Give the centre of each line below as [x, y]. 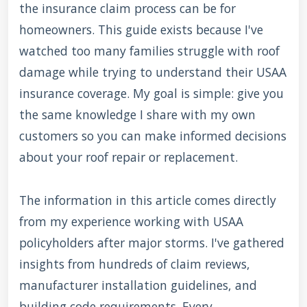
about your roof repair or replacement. [128, 157]
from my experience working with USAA [131, 221]
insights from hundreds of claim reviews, [135, 264]
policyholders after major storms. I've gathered [152, 243]
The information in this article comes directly [148, 200]
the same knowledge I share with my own [137, 114]
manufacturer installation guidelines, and [138, 285]
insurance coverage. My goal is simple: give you [151, 93]
